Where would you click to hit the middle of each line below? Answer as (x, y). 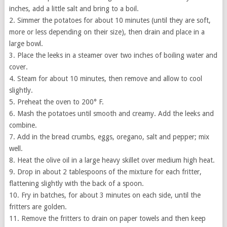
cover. (18, 67)
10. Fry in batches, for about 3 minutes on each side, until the (105, 195)
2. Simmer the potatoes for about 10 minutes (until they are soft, (110, 20)
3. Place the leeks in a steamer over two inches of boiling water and (113, 55)
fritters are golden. (38, 206)
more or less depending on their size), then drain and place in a (107, 32)
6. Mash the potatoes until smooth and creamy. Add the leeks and (111, 113)
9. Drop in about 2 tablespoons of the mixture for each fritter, (105, 172)
